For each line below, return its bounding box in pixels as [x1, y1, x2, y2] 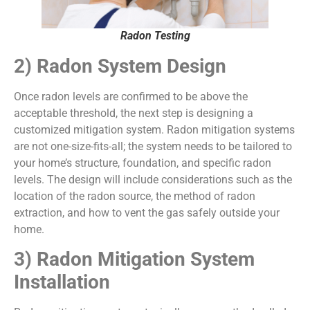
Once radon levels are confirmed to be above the [14, 89, 248, 103]
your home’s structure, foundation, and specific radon [14, 156, 271, 170]
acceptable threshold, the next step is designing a [14, 106, 253, 120]
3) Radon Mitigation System [14, 248, 255, 271]
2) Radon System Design [14, 54, 226, 77]
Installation [14, 271, 110, 294]
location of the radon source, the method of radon [14, 189, 255, 203]
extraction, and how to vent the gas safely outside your [14, 206, 280, 219]
